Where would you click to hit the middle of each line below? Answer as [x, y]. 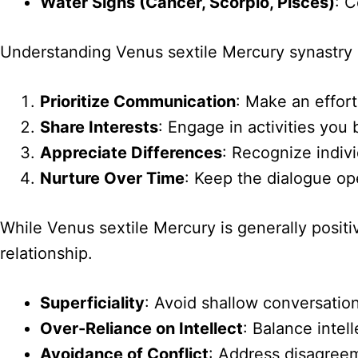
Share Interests [99, 127]
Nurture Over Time [112, 179]
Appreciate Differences [131, 153]
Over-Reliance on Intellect [141, 329]
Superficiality [92, 303]
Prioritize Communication [138, 102]
